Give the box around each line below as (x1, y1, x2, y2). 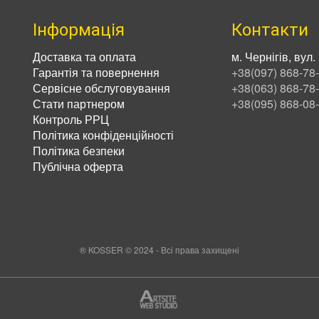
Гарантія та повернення (33, 64, 159, 80)
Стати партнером (33, 95, 125, 112)
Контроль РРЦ (33, 111, 109, 127)
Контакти (231, 20, 308, 40)
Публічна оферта (33, 158, 123, 174)
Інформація (33, 20, 125, 40)
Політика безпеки (33, 142, 125, 159)
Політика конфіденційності (33, 127, 174, 143)
